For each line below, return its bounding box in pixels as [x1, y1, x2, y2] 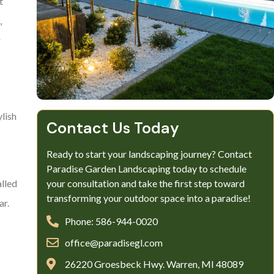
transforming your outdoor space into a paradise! [46, 191, 251, 204]
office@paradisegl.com [64, 236, 163, 248]
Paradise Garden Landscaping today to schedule [46, 162, 246, 174]
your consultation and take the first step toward [46, 177, 245, 189]
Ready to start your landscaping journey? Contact [46, 147, 252, 160]
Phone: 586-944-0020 [64, 215, 158, 227]
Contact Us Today [46, 117, 179, 138]
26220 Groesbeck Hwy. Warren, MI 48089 [64, 257, 243, 270]
